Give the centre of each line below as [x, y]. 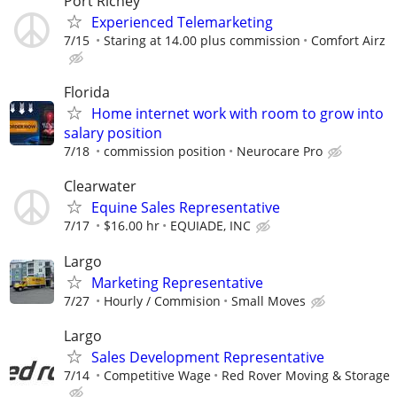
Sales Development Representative [208, 357]
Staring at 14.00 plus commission [202, 41]
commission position [165, 152]
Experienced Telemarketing [182, 23]
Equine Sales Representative [186, 208]
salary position [113, 133]
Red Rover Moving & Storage [306, 375]
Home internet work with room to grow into [237, 114]
